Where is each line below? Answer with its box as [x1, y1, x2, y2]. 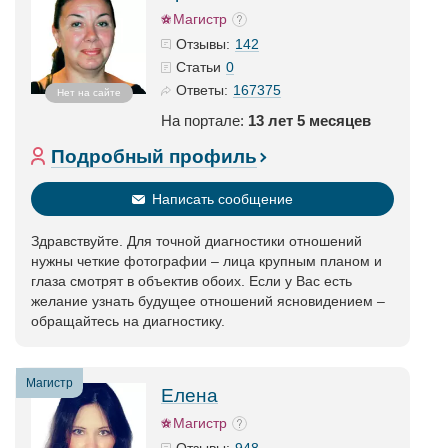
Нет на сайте [56, 87, 121, 98]
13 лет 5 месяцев [248, 112, 371, 129]
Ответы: [176, 82, 228, 98]
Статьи [176, 59, 221, 75]
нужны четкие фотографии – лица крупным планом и [31, 253, 382, 269]
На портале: [161, 112, 248, 129]
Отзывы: [176, 36, 230, 52]
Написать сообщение [152, 191, 293, 207]
